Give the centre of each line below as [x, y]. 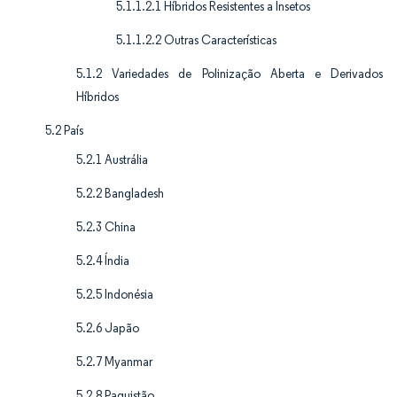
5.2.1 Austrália [112, 160]
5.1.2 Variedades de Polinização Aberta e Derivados [230, 74]
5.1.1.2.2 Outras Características [196, 40]
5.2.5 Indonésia [115, 294]
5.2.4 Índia [103, 261]
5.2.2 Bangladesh [120, 193]
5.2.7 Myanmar [114, 362]
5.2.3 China [106, 227]
